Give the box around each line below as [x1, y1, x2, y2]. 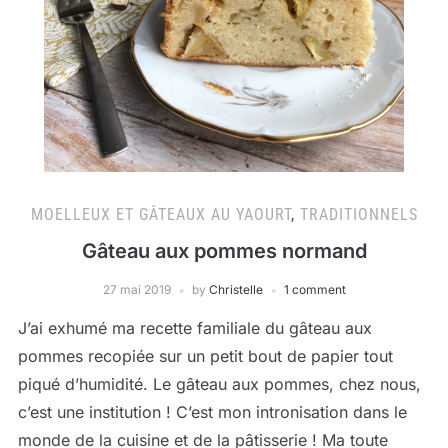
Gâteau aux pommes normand [81, 239, 367, 263]
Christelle [208, 282, 263, 297]
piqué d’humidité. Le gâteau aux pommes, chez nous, [17, 374, 421, 394]
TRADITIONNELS [299, 205, 418, 224]
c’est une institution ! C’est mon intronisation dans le [17, 402, 407, 422]
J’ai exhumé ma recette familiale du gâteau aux [17, 318, 372, 338]
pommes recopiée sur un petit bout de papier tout [17, 346, 393, 366]
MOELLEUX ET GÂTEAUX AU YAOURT [30, 205, 291, 224]
